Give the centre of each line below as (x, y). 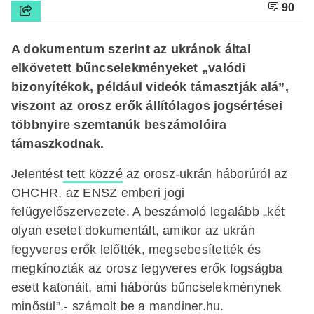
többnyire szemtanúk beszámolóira (119, 124)
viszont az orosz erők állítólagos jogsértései (147, 105)
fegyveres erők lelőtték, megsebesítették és (136, 249)
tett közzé (93, 173)
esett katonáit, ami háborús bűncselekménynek (146, 287)
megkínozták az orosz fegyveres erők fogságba (147, 268)
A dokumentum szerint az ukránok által (131, 49)
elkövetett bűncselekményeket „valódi (129, 68)
